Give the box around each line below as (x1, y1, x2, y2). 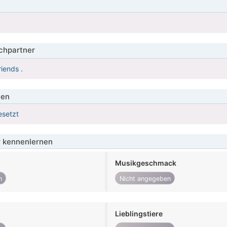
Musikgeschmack (115, 159, 177, 168)
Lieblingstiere (115, 209, 163, 218)
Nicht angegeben (119, 174, 171, 182)
